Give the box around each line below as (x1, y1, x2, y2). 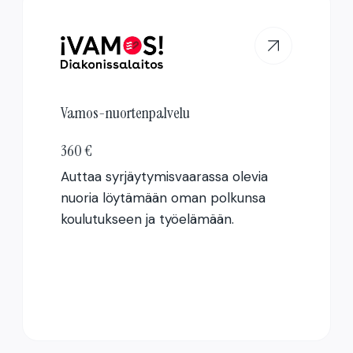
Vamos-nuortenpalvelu (60, 102, 190, 124)
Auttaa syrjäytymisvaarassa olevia (60, 168, 268, 186)
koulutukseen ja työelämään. (60, 210, 234, 229)
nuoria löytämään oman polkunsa (60, 189, 266, 207)
